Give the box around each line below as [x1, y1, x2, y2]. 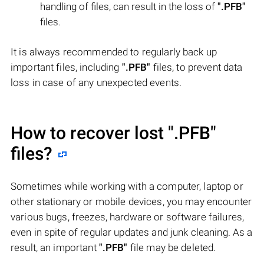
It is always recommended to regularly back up [11, 45, 217, 58]
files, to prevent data [150, 61, 243, 73]
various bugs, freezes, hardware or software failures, [11, 210, 245, 223]
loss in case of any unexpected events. [11, 76, 182, 88]
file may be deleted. [127, 241, 216, 253]
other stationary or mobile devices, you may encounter [11, 195, 252, 207]
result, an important [11, 241, 99, 253]
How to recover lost [11, 122, 168, 143]
